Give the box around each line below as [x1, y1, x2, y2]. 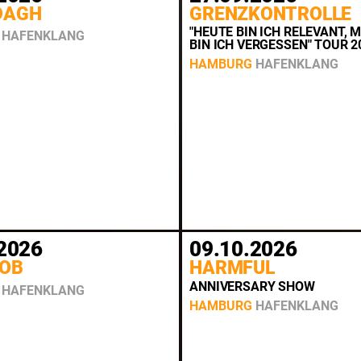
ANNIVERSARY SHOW [189, 278, 315, 294]
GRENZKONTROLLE [189, 2, 352, 25]
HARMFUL [189, 257, 275, 280]
